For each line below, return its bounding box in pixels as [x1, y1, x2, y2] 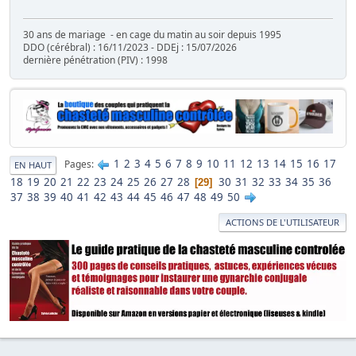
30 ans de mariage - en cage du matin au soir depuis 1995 [23, 27, 281, 41]
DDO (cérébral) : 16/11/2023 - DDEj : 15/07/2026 [23, 40, 237, 54]
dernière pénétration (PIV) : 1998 [23, 52, 168, 67]
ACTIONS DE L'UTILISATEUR [226, 215, 339, 228]
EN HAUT [14, 158, 52, 171]
